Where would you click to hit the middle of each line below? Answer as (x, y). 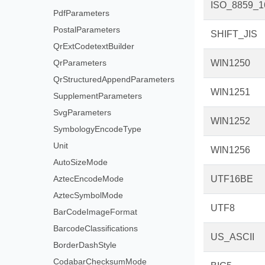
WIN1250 (230, 63)
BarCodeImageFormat (95, 212)
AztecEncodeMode (88, 179)
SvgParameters (82, 112)
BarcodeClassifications (95, 228)
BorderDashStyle (85, 245)
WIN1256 (230, 150)
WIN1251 (230, 92)
